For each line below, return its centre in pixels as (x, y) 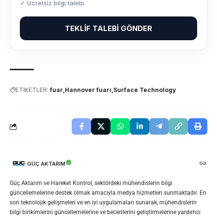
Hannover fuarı (88, 90)
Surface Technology (145, 90)
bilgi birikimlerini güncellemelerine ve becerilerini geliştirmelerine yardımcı (105, 212)
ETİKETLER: (32, 90)
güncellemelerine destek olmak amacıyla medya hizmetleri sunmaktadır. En (108, 193)
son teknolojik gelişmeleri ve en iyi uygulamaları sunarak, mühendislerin (103, 202)
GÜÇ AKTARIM (46, 163)
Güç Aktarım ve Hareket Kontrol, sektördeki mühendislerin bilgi (91, 183)
